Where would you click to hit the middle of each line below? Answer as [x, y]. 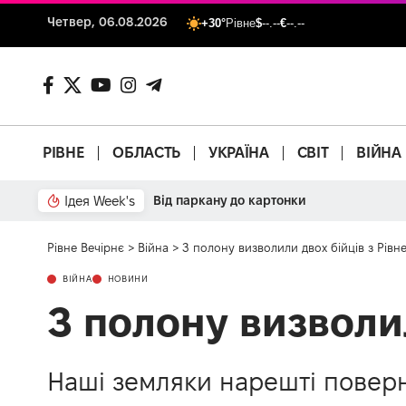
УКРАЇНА [238, 153]
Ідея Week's [100, 200]
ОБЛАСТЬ [146, 153]
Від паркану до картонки [230, 200]
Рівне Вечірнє [86, 247]
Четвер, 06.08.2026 [108, 22]
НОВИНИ [128, 278]
